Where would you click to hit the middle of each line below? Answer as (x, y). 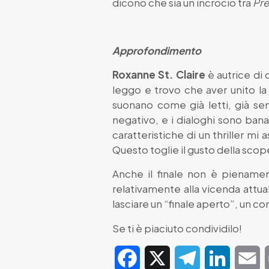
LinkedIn (249, 258)
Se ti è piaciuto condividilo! (177, 228)
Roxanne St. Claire (159, 74)
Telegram (221, 258)
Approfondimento (157, 50)
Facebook (163, 258)
